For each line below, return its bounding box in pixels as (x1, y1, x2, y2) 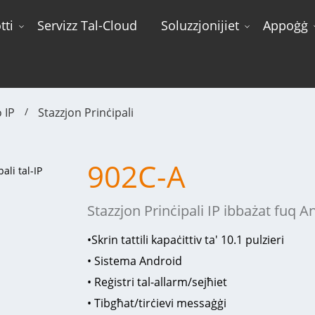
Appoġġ (263, 17, 309, 34)
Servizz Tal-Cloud (37, 17, 138, 34)
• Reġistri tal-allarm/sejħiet (86, 274, 227, 290)
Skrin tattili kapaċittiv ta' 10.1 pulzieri (91, 232, 284, 247)
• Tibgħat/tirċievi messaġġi (86, 295, 226, 311)
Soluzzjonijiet (161, 17, 240, 34)
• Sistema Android (86, 253, 182, 269)
